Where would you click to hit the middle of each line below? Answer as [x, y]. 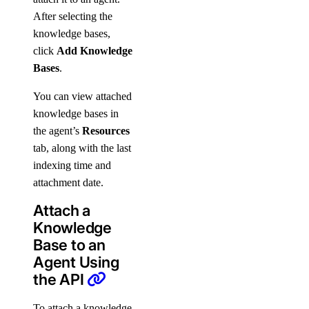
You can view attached [82, 96]
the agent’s [58, 131]
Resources [106, 131]
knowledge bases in [76, 113]
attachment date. [68, 182]
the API [60, 279]
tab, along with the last [82, 148]
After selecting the [73, 16]
